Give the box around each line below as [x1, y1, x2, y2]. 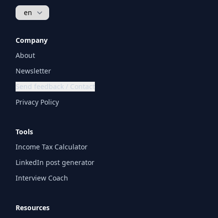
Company [16, 36, 48, 45]
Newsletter [16, 66, 51, 75]
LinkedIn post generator [16, 158, 94, 167]
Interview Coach [16, 173, 68, 182]
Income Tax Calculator [16, 142, 88, 151]
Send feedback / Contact [16, 82, 95, 91]
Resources [16, 203, 50, 212]
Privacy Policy [16, 97, 59, 107]
